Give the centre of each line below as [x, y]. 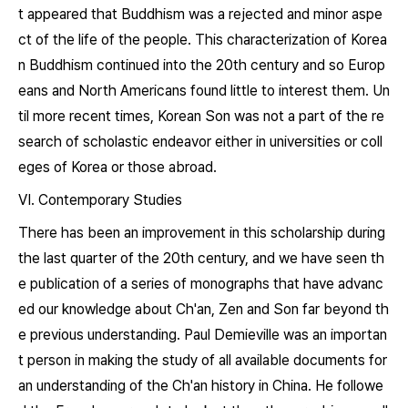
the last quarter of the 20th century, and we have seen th [201, 258]
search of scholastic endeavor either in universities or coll [200, 142]
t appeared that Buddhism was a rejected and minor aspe [200, 14]
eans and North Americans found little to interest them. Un [204, 91]
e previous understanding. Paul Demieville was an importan [203, 335]
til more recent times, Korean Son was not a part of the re [201, 116]
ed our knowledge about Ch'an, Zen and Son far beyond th [204, 309]
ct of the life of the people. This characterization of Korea [203, 40]
